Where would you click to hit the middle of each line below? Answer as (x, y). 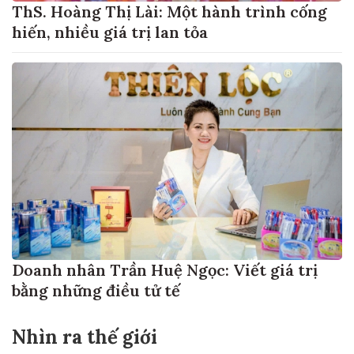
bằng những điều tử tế (96, 291)
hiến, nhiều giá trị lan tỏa (110, 32)
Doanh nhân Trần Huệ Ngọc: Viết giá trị (165, 270)
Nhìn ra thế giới (85, 337)
